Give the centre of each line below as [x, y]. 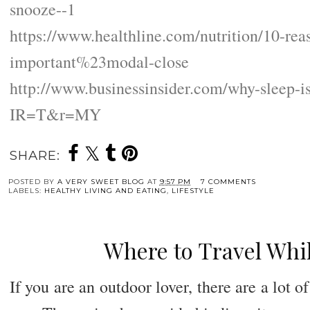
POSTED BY [33, 182]
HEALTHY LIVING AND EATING [105, 191]
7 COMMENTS [228, 182]
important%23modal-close [99, 62]
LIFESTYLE [193, 191]
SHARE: [35, 156]
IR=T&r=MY [55, 115]
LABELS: [26, 191]
